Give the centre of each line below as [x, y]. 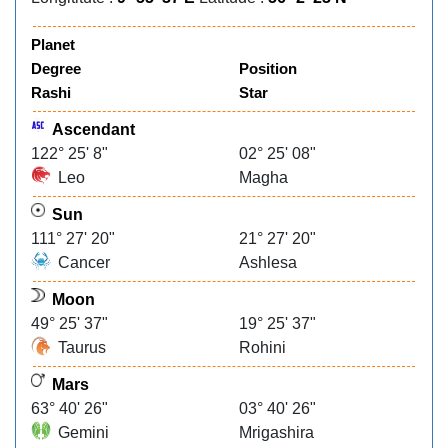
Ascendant [93, 129]
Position [268, 68]
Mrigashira [276, 432]
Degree [56, 68]
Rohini [262, 347]
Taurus [82, 347]
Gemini [83, 432]
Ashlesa [268, 262]
